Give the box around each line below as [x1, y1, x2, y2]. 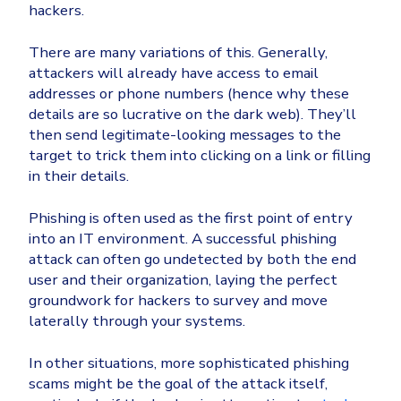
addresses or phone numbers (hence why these [29, 83, 349, 105]
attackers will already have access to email [29, 63, 319, 84]
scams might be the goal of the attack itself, [29, 373, 328, 395]
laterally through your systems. [29, 311, 245, 332]
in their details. [29, 166, 129, 187]
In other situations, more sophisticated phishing [29, 353, 349, 374]
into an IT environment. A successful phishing [29, 228, 337, 250]
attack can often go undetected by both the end [29, 249, 356, 270]
